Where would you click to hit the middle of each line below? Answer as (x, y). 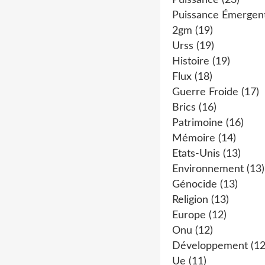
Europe (189, 215)
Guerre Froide (205, 92)
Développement (210, 246)
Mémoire (194, 138)
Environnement (208, 169)
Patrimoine (198, 123)
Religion (190, 200)
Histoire (191, 62)
